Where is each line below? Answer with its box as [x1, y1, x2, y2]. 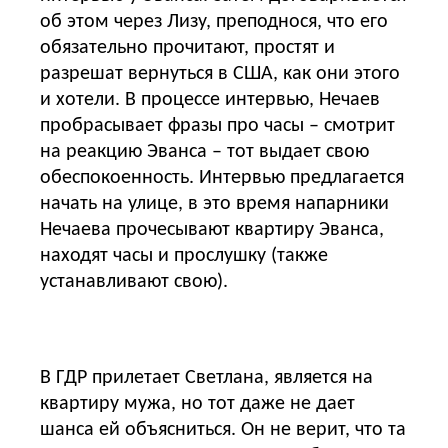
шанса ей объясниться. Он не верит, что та [40, 419, 406, 440]
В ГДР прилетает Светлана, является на [40, 367, 373, 388]
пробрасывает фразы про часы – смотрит [40, 115, 395, 136]
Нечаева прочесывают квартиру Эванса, [40, 219, 384, 240]
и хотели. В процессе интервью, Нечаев [40, 89, 380, 110]
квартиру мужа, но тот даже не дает [40, 393, 355, 414]
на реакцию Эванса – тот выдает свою [40, 141, 369, 162]
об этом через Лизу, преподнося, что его [40, 11, 388, 32]
